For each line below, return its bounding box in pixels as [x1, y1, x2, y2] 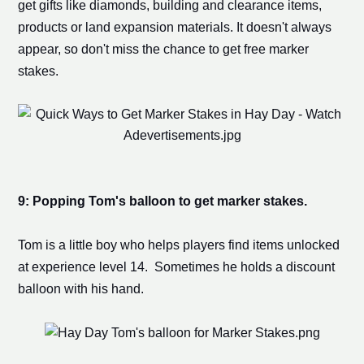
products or [17, 19, 85, 34]
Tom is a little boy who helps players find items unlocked [17, 237, 340, 252]
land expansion [84, 19, 174, 34]
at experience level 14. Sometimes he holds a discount [17, 259, 335, 274]
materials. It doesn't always [173, 19, 331, 34]
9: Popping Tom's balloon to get [17, 193, 217, 208]
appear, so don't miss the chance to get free [17, 41, 269, 56]
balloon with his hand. [17, 281, 144, 296]
